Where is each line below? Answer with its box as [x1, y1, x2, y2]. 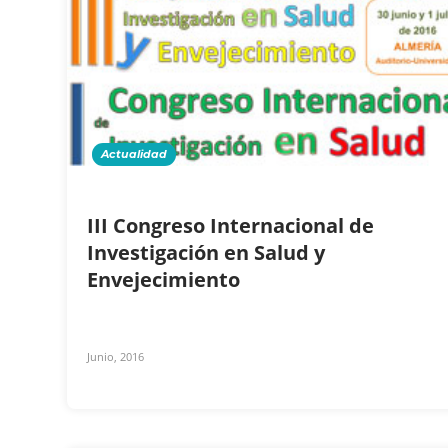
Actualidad [101, 146, 167, 161]
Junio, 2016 [87, 348, 144, 364]
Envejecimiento [87, 265, 245, 293]
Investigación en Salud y [87, 238, 325, 266]
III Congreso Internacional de [87, 211, 374, 239]
